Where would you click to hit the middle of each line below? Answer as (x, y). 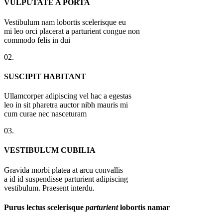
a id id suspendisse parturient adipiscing (66, 179)
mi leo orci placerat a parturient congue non (72, 31)
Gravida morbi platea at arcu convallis (63, 170)
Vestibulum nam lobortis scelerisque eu (65, 22)
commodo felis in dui (37, 40)
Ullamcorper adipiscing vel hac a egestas (68, 96)
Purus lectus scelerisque (45, 207)
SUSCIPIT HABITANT (45, 76)
